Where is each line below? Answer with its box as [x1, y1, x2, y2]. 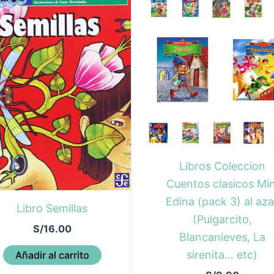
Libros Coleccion [179, 159, 265, 172]
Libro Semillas [17, 201, 87, 215]
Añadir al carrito [15, 248, 89, 261]
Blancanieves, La [179, 230, 265, 243]
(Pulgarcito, [192, 212, 252, 226]
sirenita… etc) [187, 248, 257, 261]
